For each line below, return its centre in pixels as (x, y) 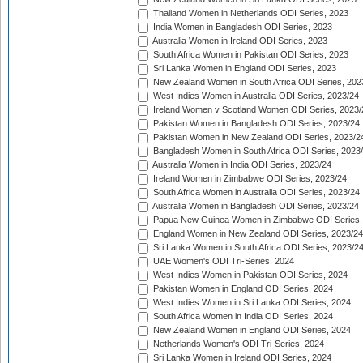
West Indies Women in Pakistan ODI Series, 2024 (249, 275)
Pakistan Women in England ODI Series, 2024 (242, 289)
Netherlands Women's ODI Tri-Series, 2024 (237, 344)
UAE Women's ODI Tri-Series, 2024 (222, 261)
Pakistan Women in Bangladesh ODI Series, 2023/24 (255, 124)
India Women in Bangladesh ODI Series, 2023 (241, 27)
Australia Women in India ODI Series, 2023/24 (241, 165)
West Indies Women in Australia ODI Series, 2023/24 (255, 96)
